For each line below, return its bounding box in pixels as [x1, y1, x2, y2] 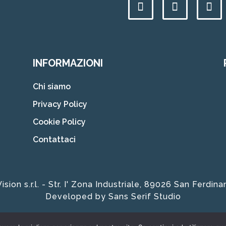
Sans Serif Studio [108, 191, 181, 201]
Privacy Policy [32, 99, 87, 109]
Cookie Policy [32, 117, 86, 127]
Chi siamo [32, 82, 71, 91]
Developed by [45, 191, 108, 201]
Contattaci [32, 135, 76, 144]
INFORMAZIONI [32, 57, 103, 69]
